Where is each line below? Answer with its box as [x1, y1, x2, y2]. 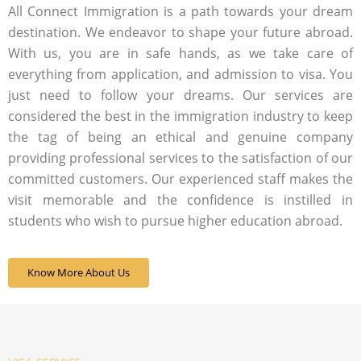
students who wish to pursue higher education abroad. [8, 211, 342, 230]
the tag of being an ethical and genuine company [8, 127, 353, 146]
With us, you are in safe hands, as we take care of [8, 44, 353, 62]
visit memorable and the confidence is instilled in [8, 190, 353, 209]
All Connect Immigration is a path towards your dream [8, 2, 353, 20]
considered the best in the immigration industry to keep [8, 106, 353, 125]
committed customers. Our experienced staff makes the [8, 169, 353, 188]
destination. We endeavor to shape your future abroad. [8, 23, 353, 41]
